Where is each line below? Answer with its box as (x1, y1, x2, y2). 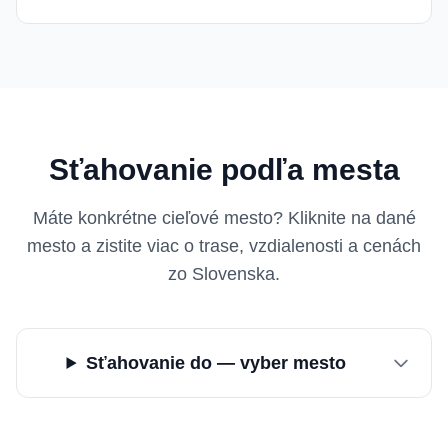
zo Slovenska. (168, 264, 280, 284)
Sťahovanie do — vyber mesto (85, 353, 346, 373)
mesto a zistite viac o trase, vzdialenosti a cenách (27, 236, 421, 256)
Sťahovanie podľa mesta (48, 153, 400, 186)
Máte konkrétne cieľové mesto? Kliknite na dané (32, 208, 416, 228)
